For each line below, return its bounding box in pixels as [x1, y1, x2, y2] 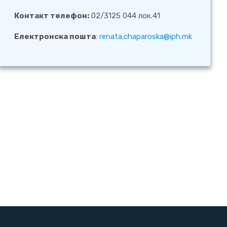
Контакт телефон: [14, 11, 90, 20]
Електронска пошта [14, 31, 96, 41]
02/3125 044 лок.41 [89, 11, 161, 20]
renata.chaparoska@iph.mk [99, 31, 193, 41]
